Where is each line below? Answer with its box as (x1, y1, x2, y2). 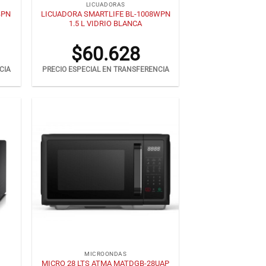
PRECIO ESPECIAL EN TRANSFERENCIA (42, 65, 169, 74)
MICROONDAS (84, 251, 127, 258)
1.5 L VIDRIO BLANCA (69, 18, 142, 28)
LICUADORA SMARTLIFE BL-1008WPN (40, 9, 170, 18)
